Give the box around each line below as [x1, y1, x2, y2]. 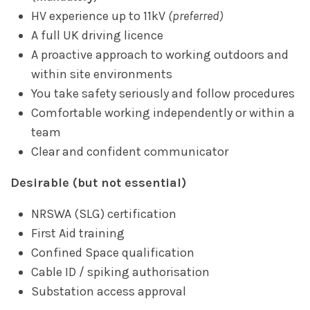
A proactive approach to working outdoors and [31, 46, 289, 62]
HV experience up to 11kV [31, 8, 168, 24]
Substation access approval [31, 283, 186, 299]
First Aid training [31, 225, 125, 241]
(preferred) [168, 8, 224, 24]
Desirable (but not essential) [10, 174, 186, 190]
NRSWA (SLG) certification [31, 206, 176, 221]
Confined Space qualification [31, 244, 194, 260]
